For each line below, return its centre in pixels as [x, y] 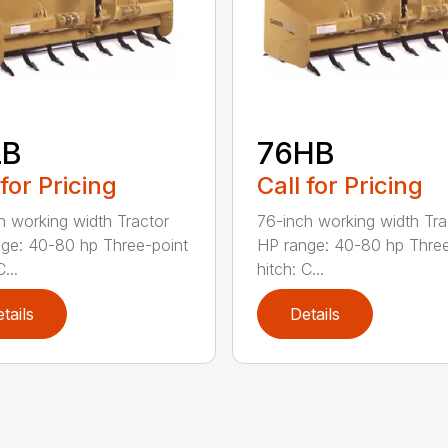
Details [314, 313]
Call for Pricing [339, 185]
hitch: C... [290, 268]
